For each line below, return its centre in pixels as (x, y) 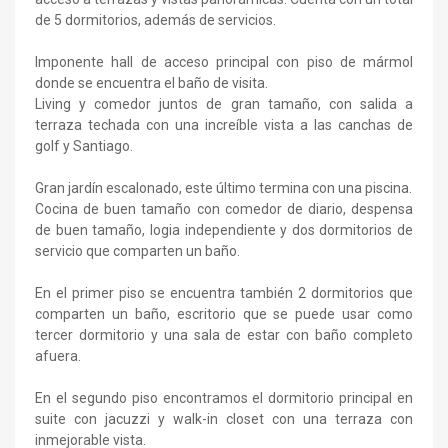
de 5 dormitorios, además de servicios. (155, 19)
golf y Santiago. (84, 145)
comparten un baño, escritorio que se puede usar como (224, 313)
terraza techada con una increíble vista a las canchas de (224, 124)
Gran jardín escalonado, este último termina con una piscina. (223, 187)
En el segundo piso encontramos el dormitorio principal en (224, 397)
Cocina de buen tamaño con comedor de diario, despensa (224, 208)
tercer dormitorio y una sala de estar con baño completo (224, 334)
